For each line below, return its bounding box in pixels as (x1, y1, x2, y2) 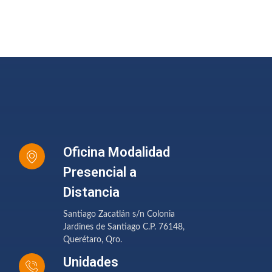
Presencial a (63, 164, 137, 180)
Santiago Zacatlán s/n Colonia (63, 209, 175, 219)
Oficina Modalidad (63, 144, 170, 160)
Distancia (63, 184, 120, 200)
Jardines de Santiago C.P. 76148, (63, 222, 185, 231)
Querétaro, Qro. (63, 235, 122, 244)
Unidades (63, 254, 118, 270)
